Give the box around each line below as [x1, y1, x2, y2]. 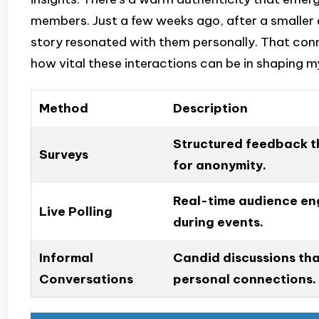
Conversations [38, 271, 133, 287]
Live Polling [38, 203, 113, 219]
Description [172, 100, 248, 116]
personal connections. [172, 271, 316, 287]
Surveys [38, 146, 88, 162]
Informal [38, 249, 93, 266]
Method [38, 100, 88, 116]
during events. [172, 214, 263, 230]
